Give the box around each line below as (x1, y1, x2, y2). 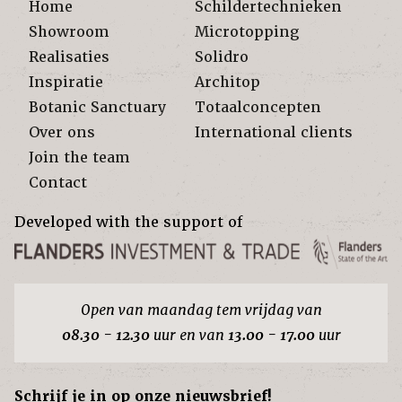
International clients (195, 123, 353, 142)
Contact (29, 173, 87, 192)
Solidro (195, 48, 249, 66)
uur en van (149, 326, 228, 345)
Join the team (29, 148, 130, 167)
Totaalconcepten (195, 98, 321, 117)
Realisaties (29, 48, 109, 66)
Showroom (29, 22, 109, 41)
